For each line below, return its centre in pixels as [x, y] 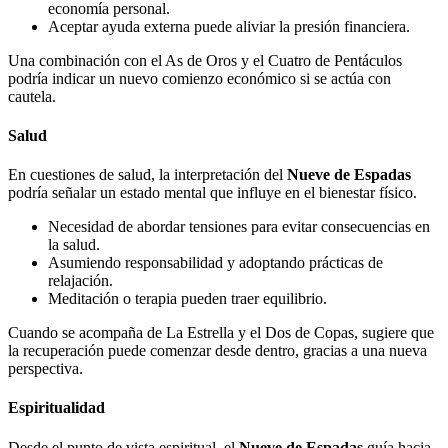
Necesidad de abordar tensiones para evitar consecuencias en [239, 227]
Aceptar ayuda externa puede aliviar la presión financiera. [229, 26]
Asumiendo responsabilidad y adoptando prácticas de [215, 263]
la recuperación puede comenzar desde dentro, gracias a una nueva [217, 351]
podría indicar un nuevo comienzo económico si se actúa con [199, 78]
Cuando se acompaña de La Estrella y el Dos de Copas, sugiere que [221, 333]
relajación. [80, 281]
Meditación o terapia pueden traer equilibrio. [187, 299]
